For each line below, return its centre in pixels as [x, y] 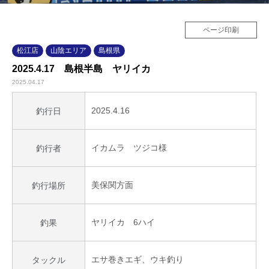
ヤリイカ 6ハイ [123, 222]
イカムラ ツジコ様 [129, 148]
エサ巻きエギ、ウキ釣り [138, 260]
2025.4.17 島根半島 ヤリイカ [81, 69]
